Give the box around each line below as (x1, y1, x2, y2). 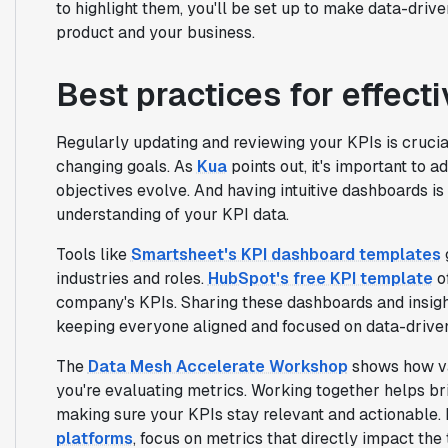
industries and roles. (55, 267, 208, 289)
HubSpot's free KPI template (207, 267, 433, 289)
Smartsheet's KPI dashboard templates (130, 243, 441, 265)
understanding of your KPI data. (55, 203, 289, 225)
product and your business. (55, 21, 255, 43)
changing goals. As (55, 155, 197, 177)
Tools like (55, 243, 131, 265)
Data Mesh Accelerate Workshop (87, 355, 348, 377)
